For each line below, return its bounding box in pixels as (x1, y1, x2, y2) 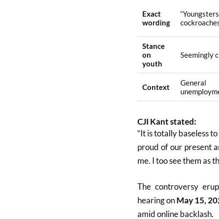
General (180, 78, 206, 88)
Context (142, 83, 170, 92)
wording (142, 18, 170, 27)
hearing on (137, 195, 176, 206)
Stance (142, 42, 165, 51)
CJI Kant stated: (137, 116, 197, 127)
